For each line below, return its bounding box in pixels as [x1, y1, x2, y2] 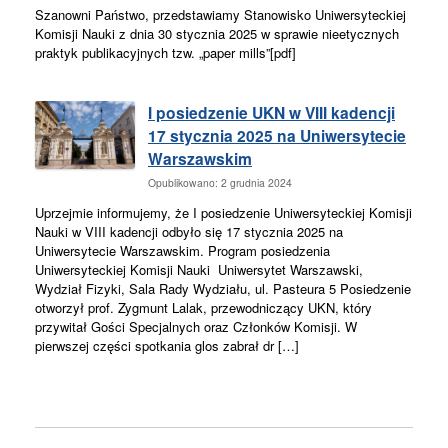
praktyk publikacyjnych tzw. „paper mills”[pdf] [35, 43, 296, 63]
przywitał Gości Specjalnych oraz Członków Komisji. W [35, 317, 357, 336]
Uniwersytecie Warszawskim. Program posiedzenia [35, 241, 330, 260]
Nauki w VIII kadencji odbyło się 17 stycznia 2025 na [35, 222, 343, 241]
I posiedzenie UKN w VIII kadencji [148, 101, 395, 125]
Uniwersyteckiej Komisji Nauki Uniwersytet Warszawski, [35, 260, 363, 279]
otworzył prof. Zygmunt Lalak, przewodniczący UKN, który [35, 298, 372, 317]
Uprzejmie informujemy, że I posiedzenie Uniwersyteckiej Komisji [35, 203, 412, 222]
